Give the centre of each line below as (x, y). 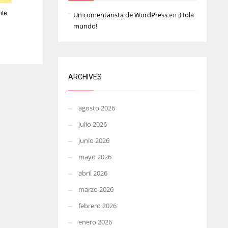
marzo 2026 (96, 189)
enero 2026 (95, 222)
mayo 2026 (95, 157)
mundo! (85, 26)
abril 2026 (93, 173)
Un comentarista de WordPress (120, 15)
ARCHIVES (85, 77)
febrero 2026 (97, 206)
